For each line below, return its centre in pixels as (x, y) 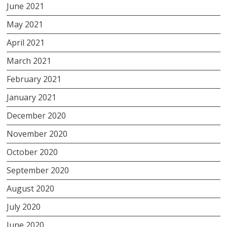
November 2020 (37, 134)
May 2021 (25, 24)
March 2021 (29, 61)
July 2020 (24, 206)
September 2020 (38, 170)
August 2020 (31, 188)
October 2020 (32, 152)
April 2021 (26, 42)
